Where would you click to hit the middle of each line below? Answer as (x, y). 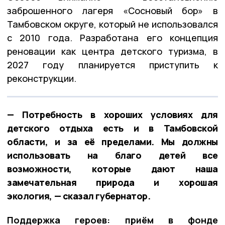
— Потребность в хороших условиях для (113, 115)
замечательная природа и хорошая (113, 183)
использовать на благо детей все (113, 155)
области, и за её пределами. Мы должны (113, 142)
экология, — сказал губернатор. (79, 196)
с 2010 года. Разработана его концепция (113, 38)
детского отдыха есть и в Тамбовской (113, 128)
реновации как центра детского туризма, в (113, 51)
